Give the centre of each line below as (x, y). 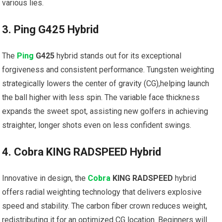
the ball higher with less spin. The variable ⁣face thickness (101, 98)
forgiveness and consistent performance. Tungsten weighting (108, 70)
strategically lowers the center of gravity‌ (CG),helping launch (106, 84)
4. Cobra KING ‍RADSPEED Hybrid (82, 152)
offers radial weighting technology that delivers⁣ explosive (102, 192)
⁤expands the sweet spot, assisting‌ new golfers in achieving (105, 111)
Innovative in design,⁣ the (45, 178)
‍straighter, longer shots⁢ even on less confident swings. (97, 125)
